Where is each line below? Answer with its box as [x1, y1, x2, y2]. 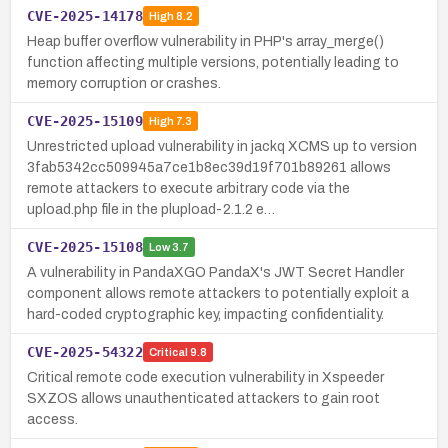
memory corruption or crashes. [27, 75, 221, 91]
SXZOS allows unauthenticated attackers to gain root [27, 390, 380, 406]
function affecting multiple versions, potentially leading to [27, 54, 399, 70]
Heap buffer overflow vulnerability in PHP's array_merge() [27, 33, 384, 49]
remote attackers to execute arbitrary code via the [27, 180, 350, 196]
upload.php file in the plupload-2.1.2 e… [27, 201, 275, 217]
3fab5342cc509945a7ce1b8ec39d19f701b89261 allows [27, 159, 391, 175]
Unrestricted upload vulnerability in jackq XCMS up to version [27, 138, 417, 154]
